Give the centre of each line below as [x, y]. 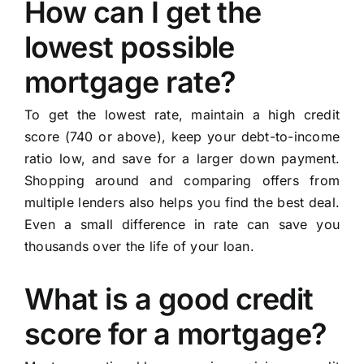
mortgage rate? [130, 82]
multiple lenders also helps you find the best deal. [182, 203]
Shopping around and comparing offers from [182, 181]
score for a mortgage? [175, 334]
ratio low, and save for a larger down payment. [182, 159]
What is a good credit [169, 299]
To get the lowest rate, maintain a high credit [182, 115]
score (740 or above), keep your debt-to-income [182, 137]
